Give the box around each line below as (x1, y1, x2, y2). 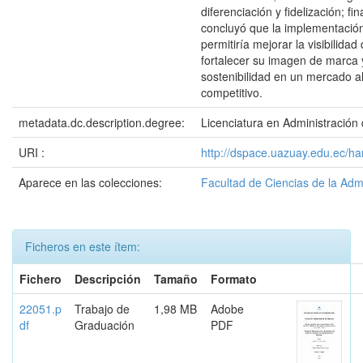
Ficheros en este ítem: (25, 238, 140, 254)
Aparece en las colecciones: (19, 174, 162, 190)
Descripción (75, 271, 141, 287)
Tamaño (154, 271, 198, 287)
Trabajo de (75, 301, 130, 317)
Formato (211, 271, 257, 287)
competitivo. (201, 84, 263, 100)
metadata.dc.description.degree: (19, 114, 188, 130)
